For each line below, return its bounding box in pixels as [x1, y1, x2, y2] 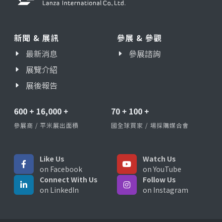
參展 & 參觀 [117, 31, 162, 44]
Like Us [40, 153, 64, 164]
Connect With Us [40, 174, 98, 184]
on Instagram [143, 184, 188, 195]
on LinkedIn [40, 184, 79, 195]
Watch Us [143, 153, 176, 164]
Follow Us [143, 174, 176, 184]
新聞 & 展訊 [14, 31, 59, 44]
